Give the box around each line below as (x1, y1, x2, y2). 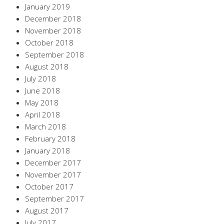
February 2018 (25, 133, 75, 143)
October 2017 (25, 181, 73, 191)
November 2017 (25, 169, 81, 179)
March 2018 (25, 121, 66, 131)
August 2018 (25, 61, 68, 71)
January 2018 (25, 145, 70, 155)
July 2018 (25, 73, 56, 83)
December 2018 (25, 13, 81, 23)
